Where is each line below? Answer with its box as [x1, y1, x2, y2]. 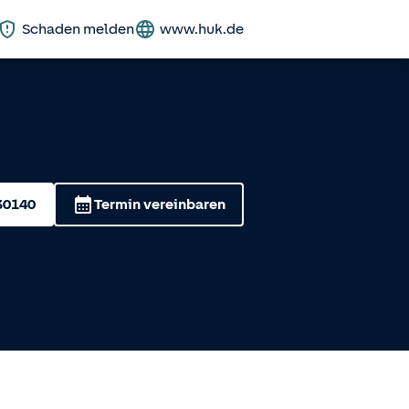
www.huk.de [160, 21, 244, 37]
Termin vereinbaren [94, 196, 225, 213]
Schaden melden [22, 21, 134, 37]
